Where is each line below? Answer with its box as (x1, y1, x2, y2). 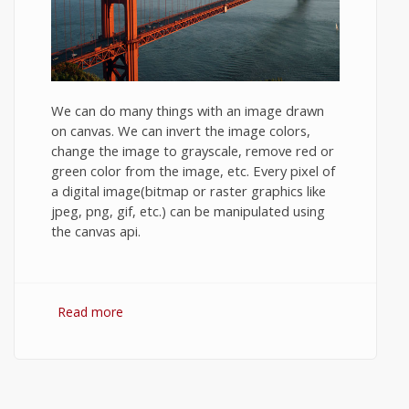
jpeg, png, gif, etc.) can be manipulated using (51, 202, 325, 220)
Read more (58, 303, 123, 320)
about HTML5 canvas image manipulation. (123, 303, 373, 320)
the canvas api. (51, 222, 141, 240)
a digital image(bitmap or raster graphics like (51, 182, 326, 200)
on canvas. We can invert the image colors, (51, 121, 310, 140)
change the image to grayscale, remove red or (51, 142, 334, 160)
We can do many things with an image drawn (51, 101, 324, 120)
